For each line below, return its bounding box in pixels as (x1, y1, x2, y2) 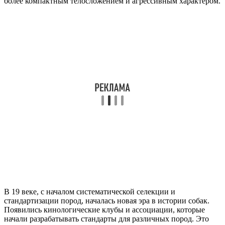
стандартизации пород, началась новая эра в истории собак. (4, 196, 209, 205)
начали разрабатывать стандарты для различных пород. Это (4, 214, 209, 223)
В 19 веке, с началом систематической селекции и (4, 187, 175, 196)
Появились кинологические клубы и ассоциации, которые (4, 205, 205, 214)
